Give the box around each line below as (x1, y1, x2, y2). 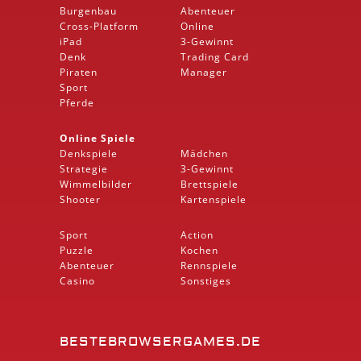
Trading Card (180, 49, 249, 64)
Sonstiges (180, 273, 231, 288)
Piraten (60, 64, 98, 79)
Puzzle (60, 243, 93, 257)
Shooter (60, 192, 101, 206)
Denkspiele (60, 146, 118, 160)
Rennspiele (180, 258, 238, 272)
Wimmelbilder (60, 176, 132, 191)
